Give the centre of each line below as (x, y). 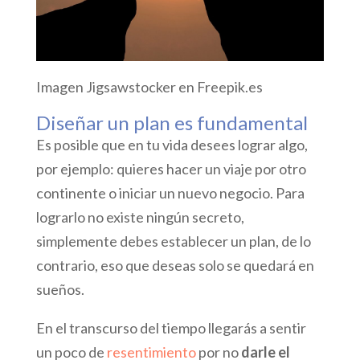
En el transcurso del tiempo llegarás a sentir (171, 328)
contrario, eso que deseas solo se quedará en (175, 266)
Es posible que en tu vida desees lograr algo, (172, 145)
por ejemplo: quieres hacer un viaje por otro (171, 169)
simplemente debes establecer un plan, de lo (173, 241)
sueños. (60, 290)
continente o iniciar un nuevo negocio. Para (170, 193)
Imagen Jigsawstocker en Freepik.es (149, 87)
